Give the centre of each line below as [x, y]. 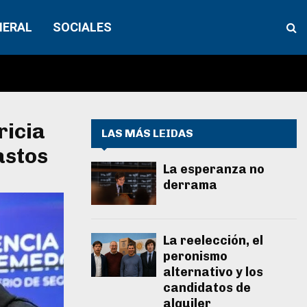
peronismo [195, 257]
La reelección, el [213, 241]
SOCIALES [83, 27]
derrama [190, 185]
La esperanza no [214, 169]
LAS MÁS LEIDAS [147, 133]
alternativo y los [213, 272]
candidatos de [207, 288]
